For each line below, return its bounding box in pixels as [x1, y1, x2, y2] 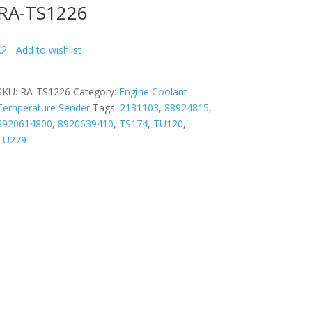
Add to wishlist [15, 43, 81, 57]
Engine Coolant [118, 84, 187, 98]
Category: [72, 84, 119, 98]
